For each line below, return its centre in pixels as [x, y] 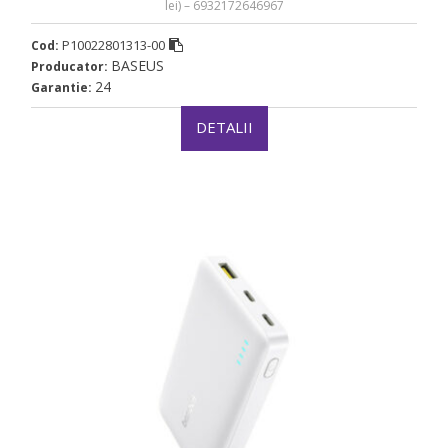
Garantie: [63, 88]
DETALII [224, 127]
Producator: [71, 67]
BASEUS [137, 66]
